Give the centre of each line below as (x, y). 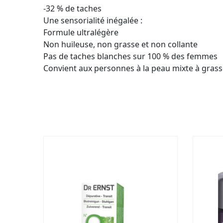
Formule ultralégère (81, 32)
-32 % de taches (72, 8)
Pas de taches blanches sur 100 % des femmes (130, 56)
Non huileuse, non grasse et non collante (120, 44)
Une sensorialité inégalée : (93, 20)
